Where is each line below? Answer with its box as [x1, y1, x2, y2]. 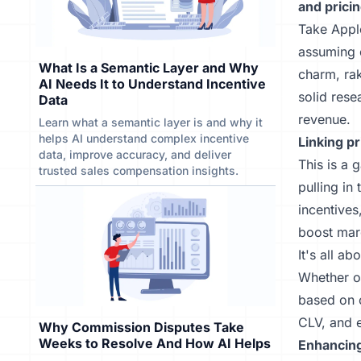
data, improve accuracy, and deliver [39, 147, 231, 161]
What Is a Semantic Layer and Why [39, 60, 259, 76]
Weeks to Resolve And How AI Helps [39, 335, 271, 351]
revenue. [297, 111, 351, 127]
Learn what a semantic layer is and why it [39, 115, 263, 129]
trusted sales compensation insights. [39, 164, 239, 177]
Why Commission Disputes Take [39, 319, 244, 335]
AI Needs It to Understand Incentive [39, 76, 266, 92]
